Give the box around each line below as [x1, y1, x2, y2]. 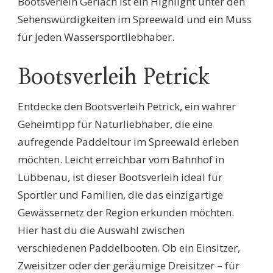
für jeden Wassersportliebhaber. [18, 30, 174, 44]
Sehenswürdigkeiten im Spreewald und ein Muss [18, 12, 252, 27]
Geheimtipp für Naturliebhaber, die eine [18, 117, 213, 132]
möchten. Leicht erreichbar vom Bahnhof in [18, 152, 224, 167]
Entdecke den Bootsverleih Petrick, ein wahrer [18, 99, 236, 114]
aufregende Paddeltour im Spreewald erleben [18, 135, 239, 149]
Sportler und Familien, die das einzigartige [18, 188, 223, 202]
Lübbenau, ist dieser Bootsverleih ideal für [18, 170, 222, 185]
